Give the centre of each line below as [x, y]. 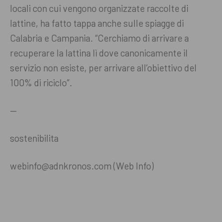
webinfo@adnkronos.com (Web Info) [82, 166]
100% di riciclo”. [42, 83]
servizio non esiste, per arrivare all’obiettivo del [103, 68]
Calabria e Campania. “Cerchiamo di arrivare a [99, 38]
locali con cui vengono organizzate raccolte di [99, 8]
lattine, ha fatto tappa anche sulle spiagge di [97, 23]
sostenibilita [34, 138]
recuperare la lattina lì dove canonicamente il [99, 53]
